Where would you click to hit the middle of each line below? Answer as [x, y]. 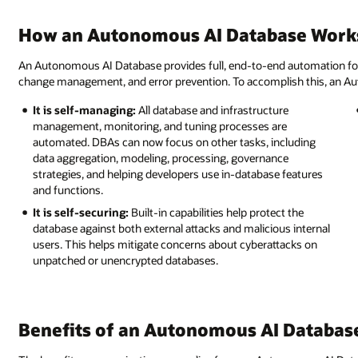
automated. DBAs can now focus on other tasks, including [175, 141]
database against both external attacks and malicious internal [182, 229]
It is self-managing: [85, 109]
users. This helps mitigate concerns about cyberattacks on [175, 245]
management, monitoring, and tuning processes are [160, 125]
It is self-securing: [81, 213]
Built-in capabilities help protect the [217, 213]
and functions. [68, 189]
